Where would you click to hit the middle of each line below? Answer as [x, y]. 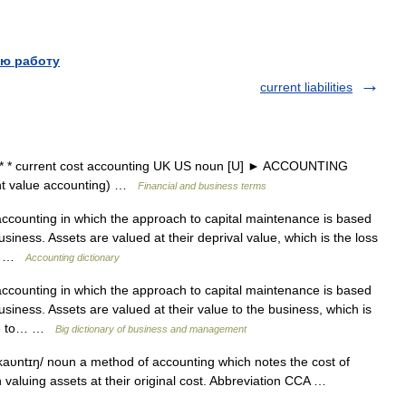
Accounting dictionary [72, 257]
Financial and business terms [202, 186]
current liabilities [306, 87]
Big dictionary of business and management [151, 329]
